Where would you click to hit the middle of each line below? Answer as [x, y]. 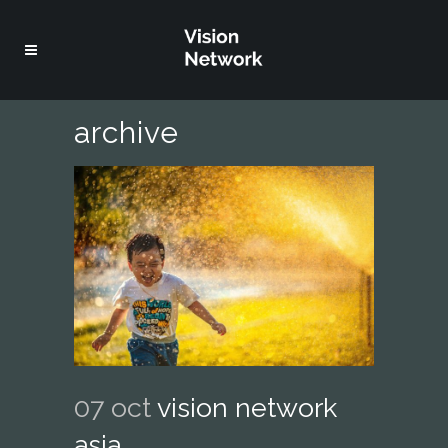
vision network [247, 408]
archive [126, 132]
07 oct [112, 408]
